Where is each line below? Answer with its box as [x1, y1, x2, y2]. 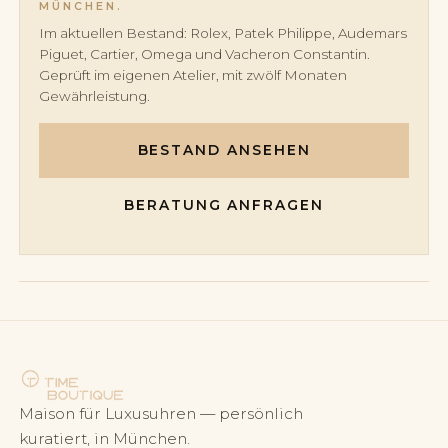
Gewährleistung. [39, 87, 151, 104]
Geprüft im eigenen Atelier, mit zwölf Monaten [39, 66, 348, 83]
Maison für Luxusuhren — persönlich [19, 404, 304, 424]
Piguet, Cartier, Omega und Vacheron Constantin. [39, 45, 371, 62]
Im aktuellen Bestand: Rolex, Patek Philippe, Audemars [39, 24, 408, 41]
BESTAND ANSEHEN [137, 141, 311, 158]
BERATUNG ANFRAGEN [124, 197, 324, 214]
